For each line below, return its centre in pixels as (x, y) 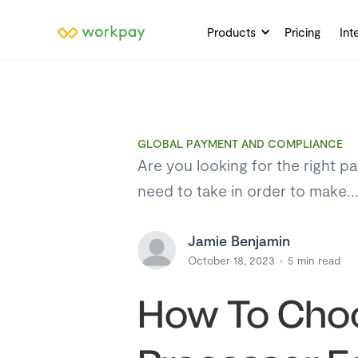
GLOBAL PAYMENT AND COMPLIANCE (240, 143)
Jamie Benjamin (239, 241)
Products (231, 32)
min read (319, 260)
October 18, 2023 (231, 260)
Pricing (302, 32)
